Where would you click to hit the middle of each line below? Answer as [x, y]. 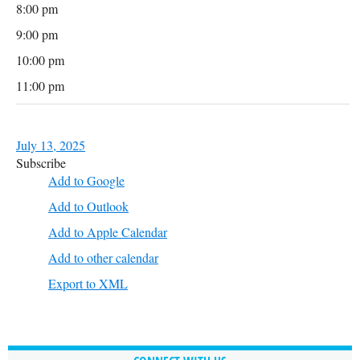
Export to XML [88, 283]
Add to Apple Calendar [108, 232]
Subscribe [41, 163]
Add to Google [86, 180]
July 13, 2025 [51, 145]
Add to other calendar [103, 258]
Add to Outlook [88, 206]
